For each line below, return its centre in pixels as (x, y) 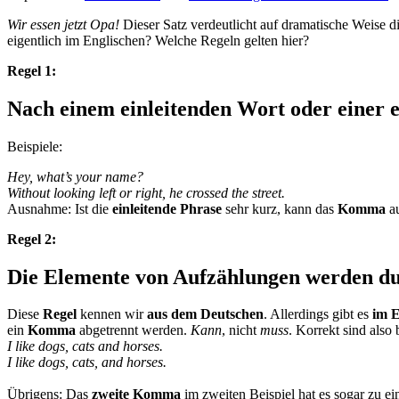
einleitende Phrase (167, 208)
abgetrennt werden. (133, 330)
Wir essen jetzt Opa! (63, 24)
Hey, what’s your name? (75, 176)
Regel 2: (32, 239)
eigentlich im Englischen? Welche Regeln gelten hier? (158, 40)
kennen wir (112, 314)
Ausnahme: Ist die (60, 208)
